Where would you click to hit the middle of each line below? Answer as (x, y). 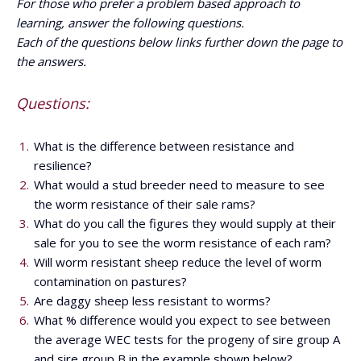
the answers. (51, 61)
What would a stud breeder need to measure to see (179, 185)
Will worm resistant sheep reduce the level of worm (178, 262)
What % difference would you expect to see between (182, 320)
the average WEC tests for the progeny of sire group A (187, 339)
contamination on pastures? (110, 281)
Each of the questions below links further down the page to (179, 42)
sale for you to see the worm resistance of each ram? (183, 243)
